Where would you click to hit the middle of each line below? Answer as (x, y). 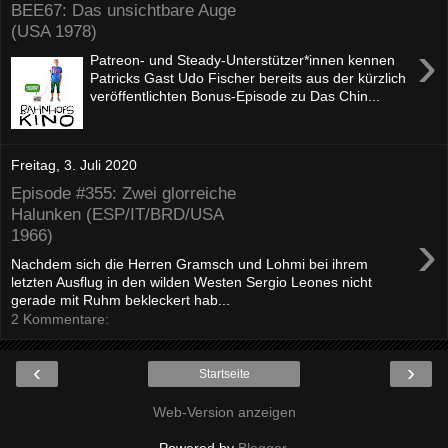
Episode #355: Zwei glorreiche (123, 193)
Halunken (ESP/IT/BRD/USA (117, 214)
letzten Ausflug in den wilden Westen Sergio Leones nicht (191, 282)
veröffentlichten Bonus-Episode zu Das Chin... (235, 96)
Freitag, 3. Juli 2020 (74, 164)
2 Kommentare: (60, 319)
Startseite (224, 374)
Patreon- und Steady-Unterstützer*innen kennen (243, 60)
